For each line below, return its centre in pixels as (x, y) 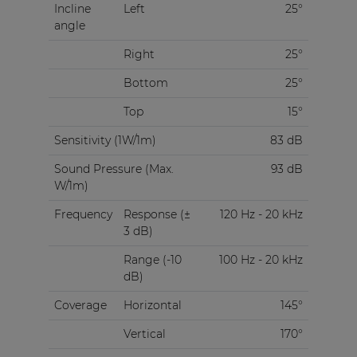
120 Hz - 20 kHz (261, 215)
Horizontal (152, 306)
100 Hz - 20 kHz (261, 260)
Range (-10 (152, 260)
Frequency (83, 215)
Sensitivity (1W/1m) (105, 141)
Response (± (157, 215)
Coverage (80, 306)
